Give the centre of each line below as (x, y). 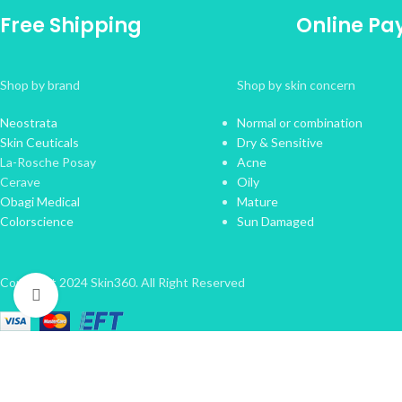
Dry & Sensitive (280, 142)
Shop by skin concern (296, 84)
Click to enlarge (101, 295)
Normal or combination (299, 122)
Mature (257, 201)
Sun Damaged (275, 221)
